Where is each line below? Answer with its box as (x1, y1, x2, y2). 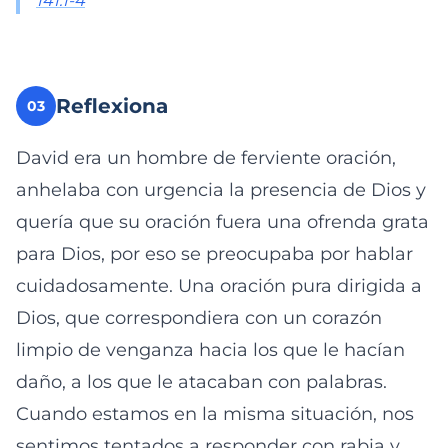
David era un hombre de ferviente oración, (16, 147, 396, 169)
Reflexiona (56, 94, 168, 118)
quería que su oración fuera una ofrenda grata (16, 211, 429, 233)
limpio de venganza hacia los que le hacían (16, 339, 405, 361)
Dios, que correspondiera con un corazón (16, 307, 382, 329)
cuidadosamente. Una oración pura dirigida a (16, 275, 422, 297)
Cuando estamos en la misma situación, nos (16, 403, 414, 425)
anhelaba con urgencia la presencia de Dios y (16, 179, 426, 201)
